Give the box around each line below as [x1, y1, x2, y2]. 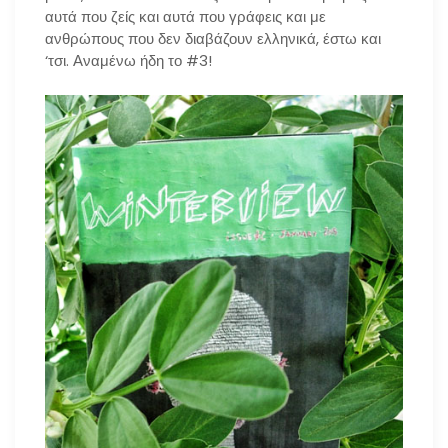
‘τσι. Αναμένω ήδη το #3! [45, 50, 212, 72]
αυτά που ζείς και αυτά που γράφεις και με [45, 6, 326, 28]
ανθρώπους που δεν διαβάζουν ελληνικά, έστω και [45, 28, 381, 50]
